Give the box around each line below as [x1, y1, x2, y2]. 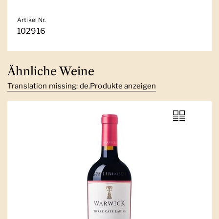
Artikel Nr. [17, 16, 46, 23]
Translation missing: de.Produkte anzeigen [7, 81, 156, 90]
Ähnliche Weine [7, 64, 94, 78]
